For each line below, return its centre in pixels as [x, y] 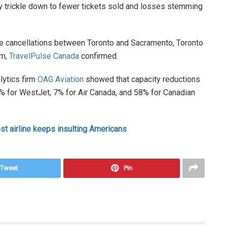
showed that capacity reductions [142, 80]
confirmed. [99, 56]
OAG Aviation [61, 80]
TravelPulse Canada [44, 56]
